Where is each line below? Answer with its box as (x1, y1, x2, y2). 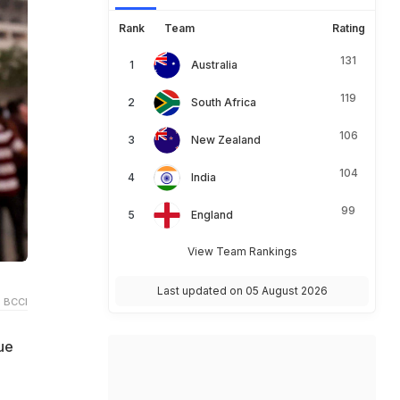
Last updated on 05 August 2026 (156, 284, 328, 297)
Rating (331, 21, 365, 35)
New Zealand (191, 133, 261, 146)
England (191, 208, 233, 221)
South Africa (191, 96, 256, 109)
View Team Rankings (187, 245, 297, 258)
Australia (191, 58, 237, 71)
